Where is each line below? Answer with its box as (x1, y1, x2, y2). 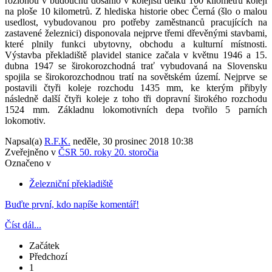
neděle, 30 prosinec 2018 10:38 (73, 135, 193, 146)
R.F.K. (44, 135, 70, 146)
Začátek (29, 240, 59, 251)
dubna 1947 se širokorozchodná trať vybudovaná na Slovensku (5, 60, 267, 71)
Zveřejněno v (5, 146, 56, 157)
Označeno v (5, 157, 51, 168)
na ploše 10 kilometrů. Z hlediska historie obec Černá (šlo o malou (5, 5, 267, 16)
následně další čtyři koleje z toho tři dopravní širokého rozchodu (5, 93, 267, 104)
